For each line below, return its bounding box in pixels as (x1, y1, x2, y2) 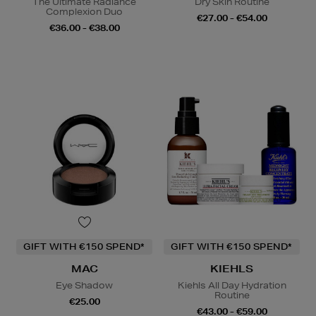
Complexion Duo (46, 6, 123, 18)
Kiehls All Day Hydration (177, 279, 286, 292)
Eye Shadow (56, 279, 113, 292)
